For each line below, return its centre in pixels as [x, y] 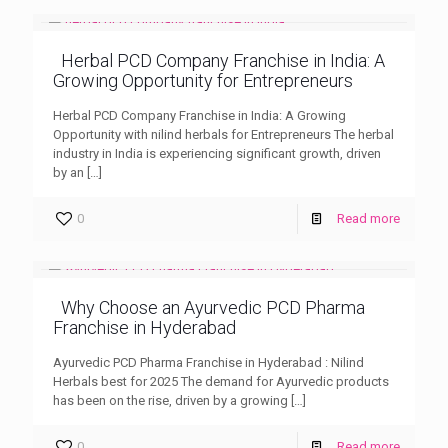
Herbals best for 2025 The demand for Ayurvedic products [221, 381]
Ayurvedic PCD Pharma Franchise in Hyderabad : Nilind [208, 362]
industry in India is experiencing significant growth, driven [217, 153]
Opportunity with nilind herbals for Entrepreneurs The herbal [223, 134]
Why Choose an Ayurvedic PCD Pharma [213, 307]
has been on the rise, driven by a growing [170, 400]
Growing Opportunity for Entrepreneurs [203, 80]
